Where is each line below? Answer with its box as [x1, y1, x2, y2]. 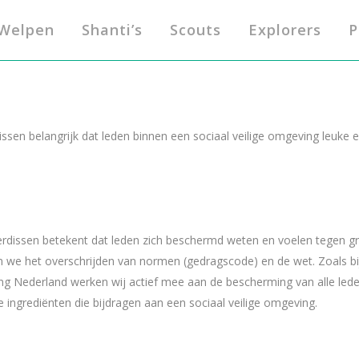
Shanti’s [82, 20, 143, 39]
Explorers [248, 20, 321, 39]
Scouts [170, 20, 221, 39]
